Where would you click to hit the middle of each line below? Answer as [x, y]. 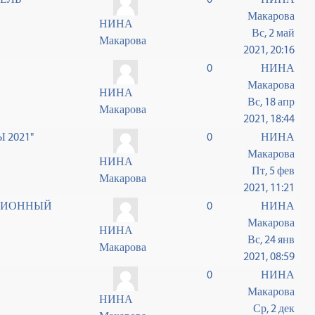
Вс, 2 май [274, 33]
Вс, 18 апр [271, 102]
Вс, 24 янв [271, 239]
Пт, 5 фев [274, 171]
